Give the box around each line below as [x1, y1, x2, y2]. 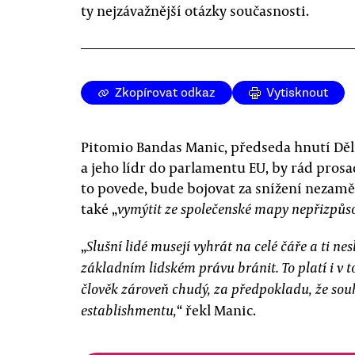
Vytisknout [266, 85, 328, 101]
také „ [81, 199, 117, 218]
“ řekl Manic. [177, 300, 256, 319]
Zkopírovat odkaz [115, 85, 216, 101]
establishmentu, [81, 301, 177, 319]
